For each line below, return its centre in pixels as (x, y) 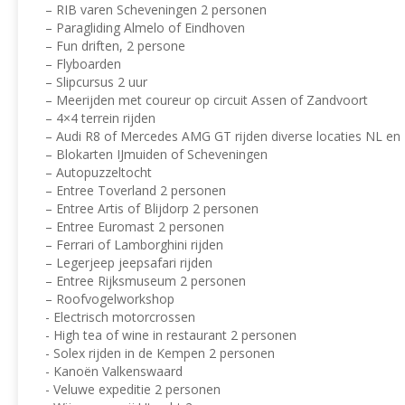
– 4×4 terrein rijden (100, 118)
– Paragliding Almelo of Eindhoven (145, 27)
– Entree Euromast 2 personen (135, 226)
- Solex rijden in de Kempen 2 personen (160, 353)
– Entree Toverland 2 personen (136, 190)
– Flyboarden (83, 63)
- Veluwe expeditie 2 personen (133, 389)
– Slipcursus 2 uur (96, 81)
